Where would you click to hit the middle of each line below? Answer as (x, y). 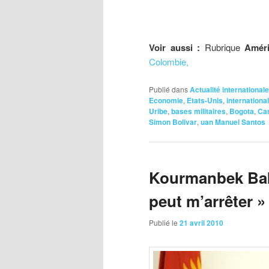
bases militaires (198, 111)
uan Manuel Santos (233, 122)
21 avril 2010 (201, 223)
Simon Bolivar (173, 122)
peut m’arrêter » (207, 201)
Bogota (242, 111)
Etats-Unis (205, 100)
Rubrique (220, 47)
